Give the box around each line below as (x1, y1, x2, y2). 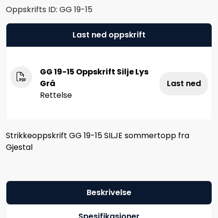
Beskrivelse (87, 186, 131, 198)
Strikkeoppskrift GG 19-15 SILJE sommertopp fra (6, 129, 189, 141)
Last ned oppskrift (73, 29, 145, 40)
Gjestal (6, 141, 33, 153)
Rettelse (40, 89, 72, 101)
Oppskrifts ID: (6, 3, 57, 15)
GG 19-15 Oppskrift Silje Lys (40, 66, 148, 77)
